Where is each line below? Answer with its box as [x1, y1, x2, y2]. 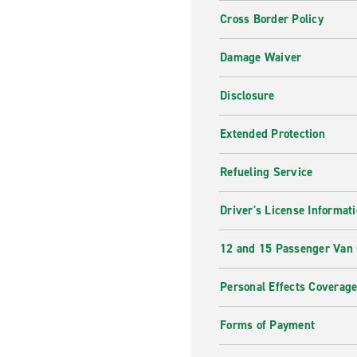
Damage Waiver [220, 49, 302, 65]
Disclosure [220, 88, 275, 104]
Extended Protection [220, 126, 325, 142]
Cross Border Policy [220, 11, 324, 27]
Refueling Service [220, 164, 313, 180]
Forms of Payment [220, 317, 315, 333]
